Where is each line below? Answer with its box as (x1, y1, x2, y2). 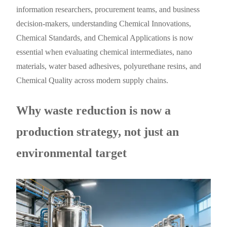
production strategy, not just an (16, 125, 179, 139)
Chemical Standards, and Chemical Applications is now (16, 33, 194, 43)
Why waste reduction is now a (16, 104, 171, 118)
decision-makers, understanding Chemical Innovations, (16, 19, 192, 28)
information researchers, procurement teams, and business (16, 5, 200, 14)
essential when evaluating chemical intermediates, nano (16, 48, 193, 57)
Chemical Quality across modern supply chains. (16, 76, 169, 85)
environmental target (16, 146, 127, 160)
